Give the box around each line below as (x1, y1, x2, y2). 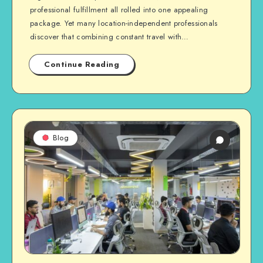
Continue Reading (44, 59, 119, 70)
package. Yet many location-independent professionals (30, 18, 218, 29)
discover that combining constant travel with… (30, 31, 189, 42)
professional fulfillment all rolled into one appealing (30, 4, 208, 15)
